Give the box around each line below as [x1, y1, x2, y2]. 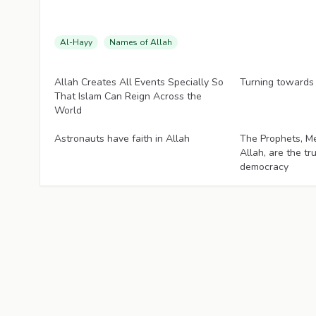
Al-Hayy [60, 37, 92, 48]
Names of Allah [109, 37, 172, 48]
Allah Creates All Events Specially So [54, 75, 224, 89]
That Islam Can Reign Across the [54, 90, 202, 103]
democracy [240, 160, 289, 174]
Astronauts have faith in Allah [54, 132, 190, 145]
